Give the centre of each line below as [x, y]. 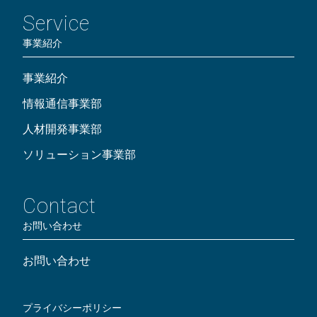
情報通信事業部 [62, 104]
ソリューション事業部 [79, 155]
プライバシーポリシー [72, 308]
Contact [59, 206]
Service [56, 24]
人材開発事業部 [62, 129]
